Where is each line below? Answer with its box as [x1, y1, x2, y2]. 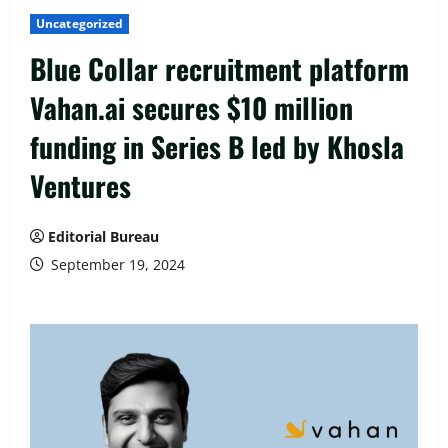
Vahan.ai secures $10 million [30, 86, 353, 128]
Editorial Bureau [48, 226, 159, 246]
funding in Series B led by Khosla [30, 125, 404, 167]
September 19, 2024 [47, 254, 185, 274]
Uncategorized [36, 14, 124, 32]
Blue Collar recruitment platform [30, 47, 409, 89]
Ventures [30, 164, 131, 206]
